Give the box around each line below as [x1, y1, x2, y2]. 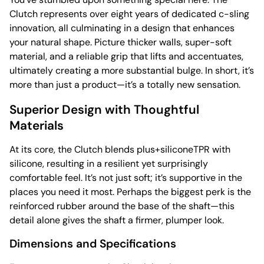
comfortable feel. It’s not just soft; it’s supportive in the [9, 171, 242, 184]
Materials [9, 117, 64, 133]
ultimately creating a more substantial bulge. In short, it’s [9, 64, 254, 77]
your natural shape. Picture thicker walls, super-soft [9, 35, 232, 48]
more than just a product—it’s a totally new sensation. [9, 78, 240, 91]
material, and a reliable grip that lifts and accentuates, [9, 49, 243, 62]
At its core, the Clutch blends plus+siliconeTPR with [9, 143, 230, 156]
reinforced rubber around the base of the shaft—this [9, 199, 235, 212]
